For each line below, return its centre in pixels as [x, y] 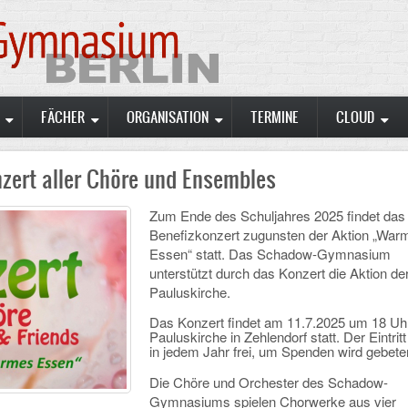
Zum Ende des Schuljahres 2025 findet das [277, 216]
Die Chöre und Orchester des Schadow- [269, 382]
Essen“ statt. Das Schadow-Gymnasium [270, 254]
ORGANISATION [168, 117]
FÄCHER [63, 117]
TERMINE [275, 117]
